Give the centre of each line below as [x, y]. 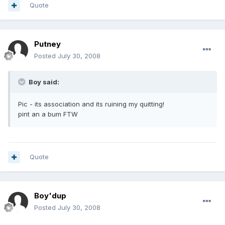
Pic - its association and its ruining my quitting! [91, 104]
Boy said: [43, 82]
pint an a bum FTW [48, 114]
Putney [47, 44]
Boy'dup [50, 196]
